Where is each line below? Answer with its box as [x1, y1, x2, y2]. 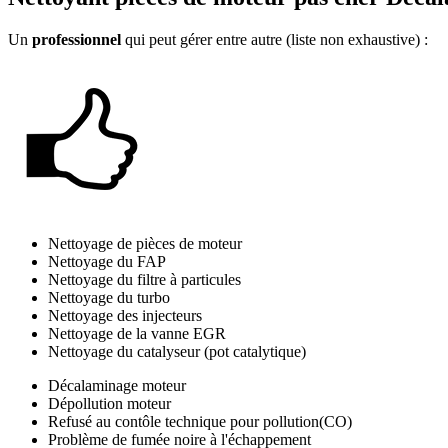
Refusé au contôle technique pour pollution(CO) [48, 413, 352, 431]
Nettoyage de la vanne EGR [48, 325, 226, 343]
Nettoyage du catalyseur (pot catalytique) [48, 343, 306, 361]
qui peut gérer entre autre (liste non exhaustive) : [121, 31, 428, 49]
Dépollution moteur [48, 395, 171, 413]
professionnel [32, 31, 121, 49]
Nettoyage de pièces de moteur [48, 235, 242, 253]
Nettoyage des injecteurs [48, 307, 202, 325]
